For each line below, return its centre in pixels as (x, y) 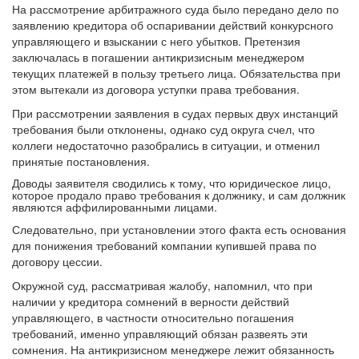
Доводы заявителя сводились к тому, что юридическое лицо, (171, 198)
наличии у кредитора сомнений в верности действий (151, 317)
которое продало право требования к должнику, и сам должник (179, 210)
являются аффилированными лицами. (115, 222)
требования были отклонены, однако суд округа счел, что (163, 145)
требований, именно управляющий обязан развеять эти (160, 349)
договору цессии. (57, 277)
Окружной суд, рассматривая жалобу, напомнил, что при (162, 301)
